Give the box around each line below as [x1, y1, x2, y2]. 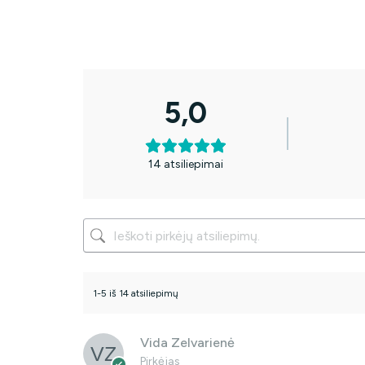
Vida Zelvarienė [140, 335, 235, 351]
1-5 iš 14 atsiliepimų [93, 287, 178, 299]
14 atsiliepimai [148, 157, 224, 172]
